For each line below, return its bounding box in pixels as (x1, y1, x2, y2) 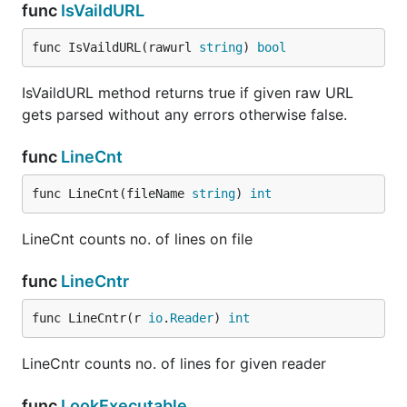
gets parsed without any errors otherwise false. (22, 105, 347, 124)
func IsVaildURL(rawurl (32, 40, 199, 55)
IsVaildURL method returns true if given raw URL (22, 84, 353, 102)
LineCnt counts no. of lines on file (22, 230, 253, 248)
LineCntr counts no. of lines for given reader (22, 354, 326, 372)
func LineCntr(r (32, 311, 148, 325)
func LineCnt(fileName (32, 186, 192, 201)
